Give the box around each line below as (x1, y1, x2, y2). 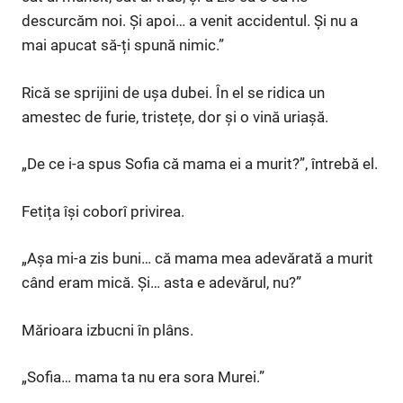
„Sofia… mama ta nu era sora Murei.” (22, 368, 264, 387)
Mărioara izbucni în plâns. (22, 320, 193, 339)
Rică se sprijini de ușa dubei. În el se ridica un (22, 83, 325, 102)
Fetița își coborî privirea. (22, 201, 184, 220)
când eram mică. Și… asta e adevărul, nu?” (22, 273, 301, 292)
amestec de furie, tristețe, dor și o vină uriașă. (22, 107, 328, 126)
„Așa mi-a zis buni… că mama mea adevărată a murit (22, 249, 373, 268)
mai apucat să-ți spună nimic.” (22, 36, 224, 55)
